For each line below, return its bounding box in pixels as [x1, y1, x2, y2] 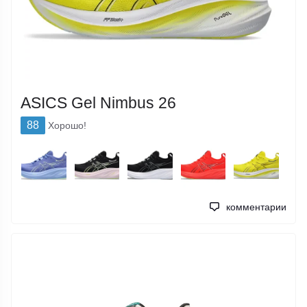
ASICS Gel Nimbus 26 [21, 93, 177, 112]
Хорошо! [48, 120, 87, 132]
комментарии [225, 201, 286, 212]
